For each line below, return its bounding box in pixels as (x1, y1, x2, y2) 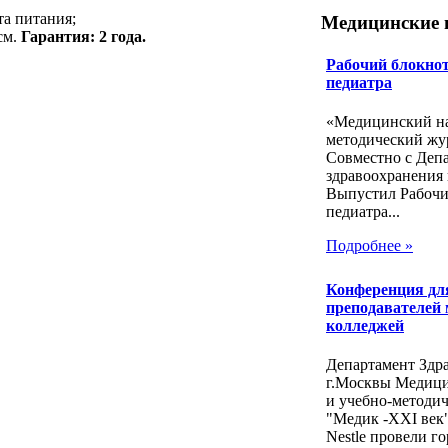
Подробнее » (326, 236, 413, 254)
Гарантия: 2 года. (21, 27, 146, 45)
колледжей (326, 317, 404, 335)
